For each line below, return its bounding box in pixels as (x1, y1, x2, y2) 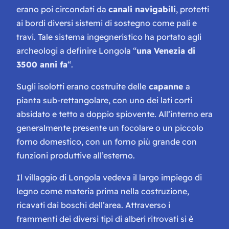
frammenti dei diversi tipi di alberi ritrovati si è (16, 213, 193, 224)
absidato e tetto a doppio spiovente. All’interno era (16, 108, 213, 119)
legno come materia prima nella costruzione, (16, 186, 189, 196)
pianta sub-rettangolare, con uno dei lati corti (16, 95, 192, 105)
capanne (146, 81, 186, 91)
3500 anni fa (16, 59, 67, 70)
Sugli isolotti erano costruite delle (16, 81, 146, 91)
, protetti (176, 4, 209, 14)
